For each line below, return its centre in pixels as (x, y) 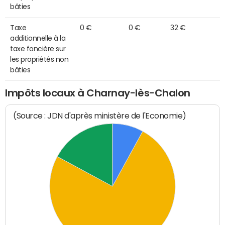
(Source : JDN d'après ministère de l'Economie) (100, 116)
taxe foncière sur (38, 48)
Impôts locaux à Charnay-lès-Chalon (98, 93)
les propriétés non (39, 59)
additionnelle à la (38, 38)
